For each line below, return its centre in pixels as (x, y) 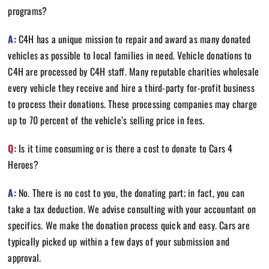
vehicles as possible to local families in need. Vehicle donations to (130, 55)
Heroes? (23, 164)
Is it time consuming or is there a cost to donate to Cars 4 (124, 148)
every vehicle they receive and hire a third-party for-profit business (131, 87)
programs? (28, 11)
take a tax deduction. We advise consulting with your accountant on (132, 209)
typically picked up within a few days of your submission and (119, 241)
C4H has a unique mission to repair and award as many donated (133, 39)
